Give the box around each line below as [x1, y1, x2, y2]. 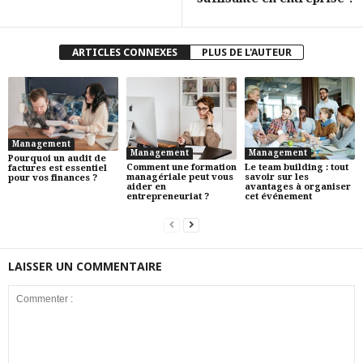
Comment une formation [126, 161, 237, 173]
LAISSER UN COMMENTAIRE [8, 258, 162, 274]
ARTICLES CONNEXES [72, 46, 177, 58]
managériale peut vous [126, 171, 233, 182]
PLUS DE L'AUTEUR [202, 46, 292, 58]
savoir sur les [244, 171, 309, 182]
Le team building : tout [244, 161, 348, 173]
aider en [126, 181, 166, 192]
